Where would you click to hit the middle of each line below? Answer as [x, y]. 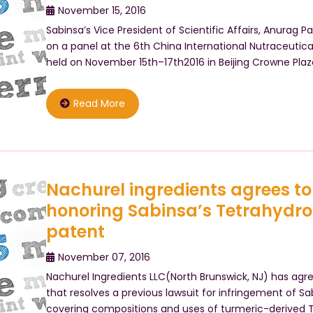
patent [75, 232]
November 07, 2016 [104, 257]
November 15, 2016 [102, 10]
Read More [99, 103]
